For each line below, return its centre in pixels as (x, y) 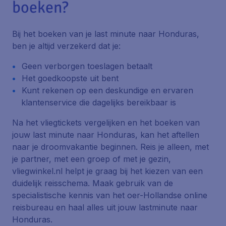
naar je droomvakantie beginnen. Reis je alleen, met (110, 147)
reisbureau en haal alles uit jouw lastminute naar (105, 207)
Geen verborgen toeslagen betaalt (87, 66)
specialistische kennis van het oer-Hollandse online (110, 195)
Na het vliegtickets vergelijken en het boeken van (106, 123)
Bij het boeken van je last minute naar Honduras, (106, 34)
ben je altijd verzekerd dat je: (66, 46)
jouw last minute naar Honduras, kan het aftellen (106, 135)
